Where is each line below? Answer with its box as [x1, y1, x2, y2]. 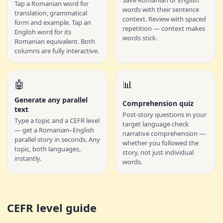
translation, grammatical [14, 8, 87, 17]
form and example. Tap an [14, 18, 91, 27]
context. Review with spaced [122, 14, 206, 23]
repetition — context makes [122, 24, 205, 33]
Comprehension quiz [122, 99, 194, 108]
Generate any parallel [14, 95, 88, 105]
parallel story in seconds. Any [14, 135, 100, 144]
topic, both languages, [14, 144, 81, 153]
